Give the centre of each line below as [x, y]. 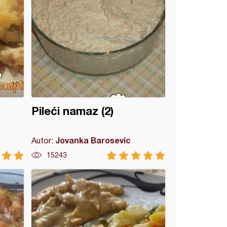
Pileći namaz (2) [73, 111]
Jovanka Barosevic [93, 140]
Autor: [44, 140]
